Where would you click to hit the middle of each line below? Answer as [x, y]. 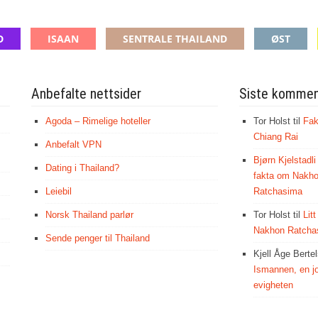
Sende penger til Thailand [98, 238]
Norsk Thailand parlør [89, 215]
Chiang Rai [275, 137]
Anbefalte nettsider [86, 94]
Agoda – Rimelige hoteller [98, 121]
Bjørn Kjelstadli [284, 160]
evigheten [273, 285]
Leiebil [59, 191]
